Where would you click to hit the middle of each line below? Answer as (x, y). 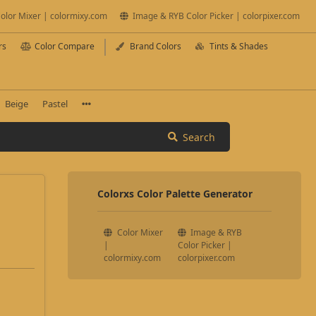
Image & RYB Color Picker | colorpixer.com (215, 16)
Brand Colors (154, 46)
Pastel (55, 103)
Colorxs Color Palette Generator (175, 194)
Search (199, 137)
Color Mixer (139, 233)
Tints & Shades (238, 46)
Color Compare (65, 46)
